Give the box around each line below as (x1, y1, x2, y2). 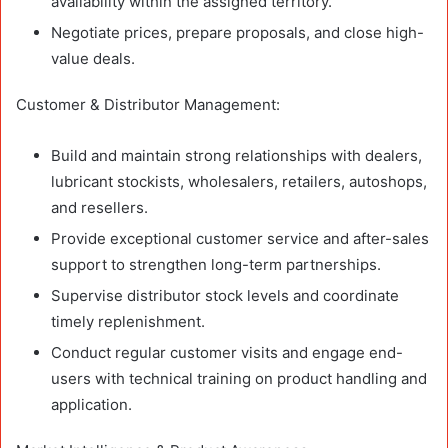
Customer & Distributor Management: (16, 94, 280, 114)
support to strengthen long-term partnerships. (51, 254, 381, 274)
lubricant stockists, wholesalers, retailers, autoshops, (51, 171, 427, 191)
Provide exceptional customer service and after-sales (51, 228, 429, 248)
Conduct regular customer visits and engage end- (51, 342, 403, 362)
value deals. (51, 48, 135, 68)
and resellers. (51, 197, 148, 217)
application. (51, 394, 132, 414)
